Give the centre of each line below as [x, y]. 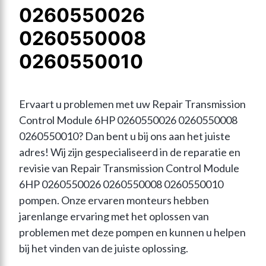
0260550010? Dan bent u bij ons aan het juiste [125, 136]
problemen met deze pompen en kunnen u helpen [132, 232]
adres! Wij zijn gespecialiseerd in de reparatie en [130, 152]
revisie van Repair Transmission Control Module [129, 168]
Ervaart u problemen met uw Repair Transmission [132, 104]
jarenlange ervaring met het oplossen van [114, 216]
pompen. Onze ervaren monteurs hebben [114, 200]
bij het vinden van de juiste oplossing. [104, 248]
